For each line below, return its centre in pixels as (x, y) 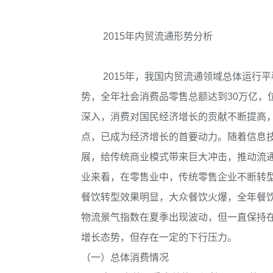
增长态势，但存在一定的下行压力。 (159, 238)
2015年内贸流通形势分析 (158, 36)
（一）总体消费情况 (125, 258)
